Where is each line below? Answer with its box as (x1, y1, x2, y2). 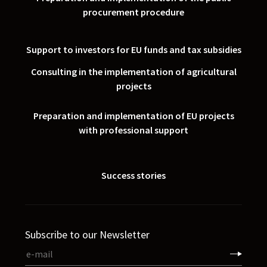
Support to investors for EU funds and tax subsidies (26, 44, 241, 55)
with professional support (79, 124, 188, 136)
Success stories (101, 169, 166, 181)
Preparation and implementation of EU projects (33, 110, 234, 122)
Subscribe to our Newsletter (25, 228, 150, 241)
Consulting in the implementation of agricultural (30, 66, 237, 77)
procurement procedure (83, 6, 184, 18)
